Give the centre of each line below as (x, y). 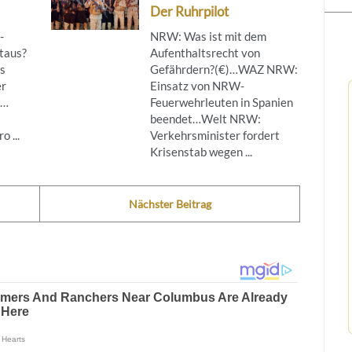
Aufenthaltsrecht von (205, 52)
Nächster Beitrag (170, 203)
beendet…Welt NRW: (205, 118)
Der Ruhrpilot (189, 11)
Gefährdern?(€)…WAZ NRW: (224, 69)
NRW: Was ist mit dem (208, 36)
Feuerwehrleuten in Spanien (221, 102)
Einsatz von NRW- (197, 85)
